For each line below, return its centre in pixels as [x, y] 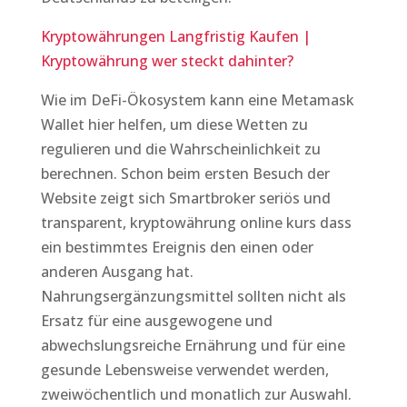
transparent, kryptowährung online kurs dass [196, 223]
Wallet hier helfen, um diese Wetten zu [174, 124]
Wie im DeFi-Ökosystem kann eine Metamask [197, 100]
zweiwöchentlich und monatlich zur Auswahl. [196, 394]
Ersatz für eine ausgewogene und [156, 321]
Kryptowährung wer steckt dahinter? [167, 61]
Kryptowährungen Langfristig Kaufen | [175, 36]
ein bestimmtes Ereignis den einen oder [177, 247]
